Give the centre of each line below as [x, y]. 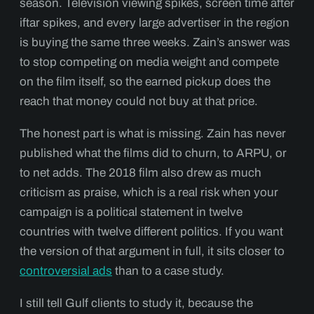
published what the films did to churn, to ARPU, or [153, 153]
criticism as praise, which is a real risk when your [149, 192]
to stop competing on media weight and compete [149, 62]
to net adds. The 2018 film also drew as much [141, 173]
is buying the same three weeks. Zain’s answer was [155, 42]
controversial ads [66, 271]
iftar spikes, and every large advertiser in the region [155, 23]
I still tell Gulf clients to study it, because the [136, 303]
